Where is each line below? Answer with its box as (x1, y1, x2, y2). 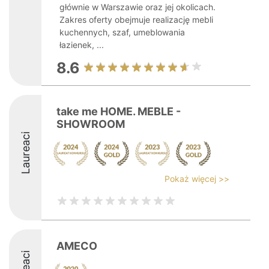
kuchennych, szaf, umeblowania (59, 27, 185, 37)
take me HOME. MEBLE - (56, 105, 181, 118)
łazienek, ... (59, 40, 104, 50)
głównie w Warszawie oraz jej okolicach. (59, 2, 216, 12)
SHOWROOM (56, 118, 125, 130)
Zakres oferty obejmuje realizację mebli (59, 14, 213, 25)
